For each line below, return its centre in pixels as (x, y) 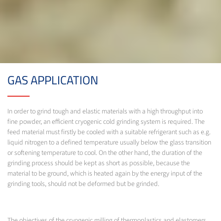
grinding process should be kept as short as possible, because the (99, 164)
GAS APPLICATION (53, 80)
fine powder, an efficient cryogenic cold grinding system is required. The (106, 122)
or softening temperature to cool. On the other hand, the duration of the (105, 153)
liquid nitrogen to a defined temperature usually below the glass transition (109, 143)
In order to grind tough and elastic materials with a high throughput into (105, 112)
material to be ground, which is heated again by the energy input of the (105, 174)
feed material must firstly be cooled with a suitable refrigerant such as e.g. (109, 132)
